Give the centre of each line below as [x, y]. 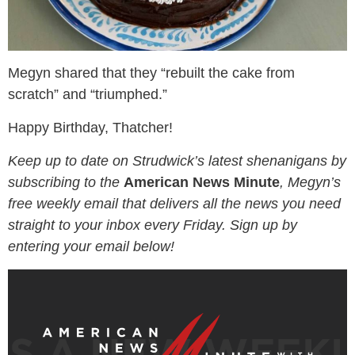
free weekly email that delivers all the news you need [174, 203]
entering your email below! [91, 246]
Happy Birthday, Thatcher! [90, 127]
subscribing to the [66, 182]
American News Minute [202, 182]
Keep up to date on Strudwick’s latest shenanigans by [177, 160]
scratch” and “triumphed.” [88, 94]
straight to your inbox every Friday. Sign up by [153, 225]
